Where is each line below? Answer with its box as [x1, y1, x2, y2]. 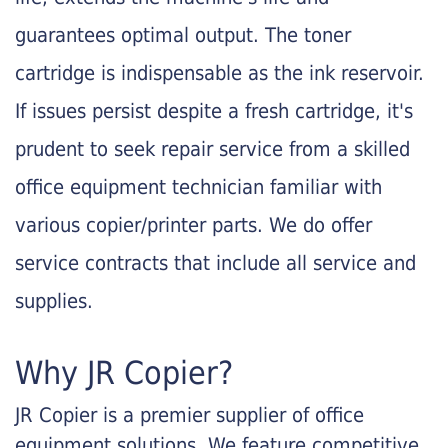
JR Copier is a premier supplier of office [15, 402, 364, 427]
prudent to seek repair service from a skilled [15, 136, 410, 161]
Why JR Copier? [15, 353, 233, 392]
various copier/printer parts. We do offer [15, 212, 372, 237]
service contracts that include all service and [15, 250, 416, 275]
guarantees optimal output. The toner [15, 22, 351, 47]
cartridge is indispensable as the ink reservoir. [15, 60, 424, 85]
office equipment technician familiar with [15, 174, 382, 199]
